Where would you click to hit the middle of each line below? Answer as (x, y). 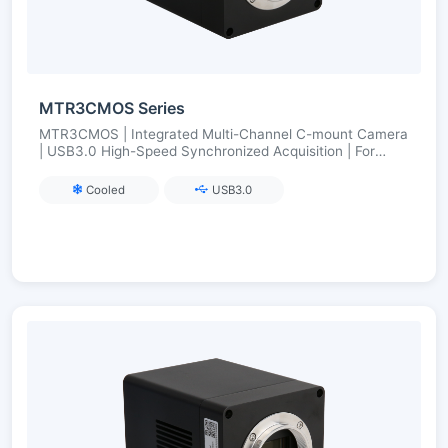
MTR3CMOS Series (112, 108)
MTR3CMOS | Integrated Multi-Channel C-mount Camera (223, 134)
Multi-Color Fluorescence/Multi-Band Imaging (185, 168)
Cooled (106, 189)
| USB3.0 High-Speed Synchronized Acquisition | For (207, 151)
